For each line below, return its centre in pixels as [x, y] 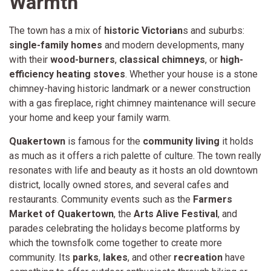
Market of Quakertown [61, 214]
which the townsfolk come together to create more [116, 243]
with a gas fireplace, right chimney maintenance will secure [132, 103]
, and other [151, 257]
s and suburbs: [214, 31]
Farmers [213, 199]
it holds [237, 141]
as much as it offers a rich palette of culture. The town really [135, 155]
